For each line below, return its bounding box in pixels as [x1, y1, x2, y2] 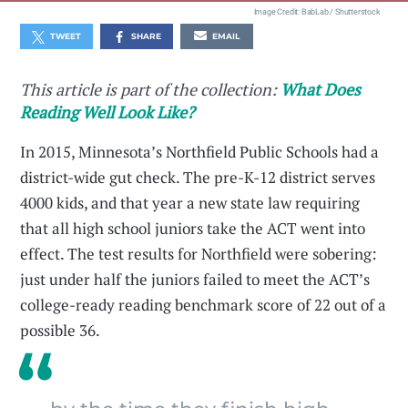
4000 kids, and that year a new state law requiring [20, 192, 361, 214]
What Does [280, 78, 362, 101]
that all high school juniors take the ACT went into [20, 218, 366, 240]
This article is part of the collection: [20, 78, 281, 101]
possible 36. [20, 320, 101, 342]
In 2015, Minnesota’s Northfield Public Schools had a [20, 141, 380, 163]
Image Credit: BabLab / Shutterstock [253, 7, 381, 17]
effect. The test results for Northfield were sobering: [20, 243, 378, 265]
